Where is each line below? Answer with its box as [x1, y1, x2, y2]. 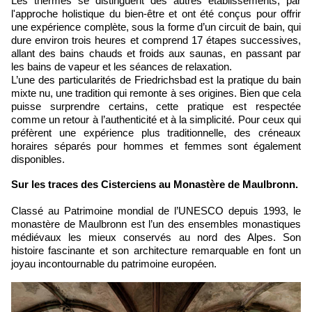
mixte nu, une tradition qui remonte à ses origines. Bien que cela [11, 86, 301, 99]
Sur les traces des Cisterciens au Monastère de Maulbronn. [18, 178, 301, 190]
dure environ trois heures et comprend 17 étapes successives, [11, 33, 301, 46]
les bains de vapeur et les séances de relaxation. [11, 60, 235, 72]
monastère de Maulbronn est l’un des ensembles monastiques [11, 217, 301, 230]
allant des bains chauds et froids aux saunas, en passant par [11, 47, 301, 59]
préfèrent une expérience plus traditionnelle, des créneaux [11, 126, 301, 139]
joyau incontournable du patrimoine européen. [11, 257, 217, 270]
